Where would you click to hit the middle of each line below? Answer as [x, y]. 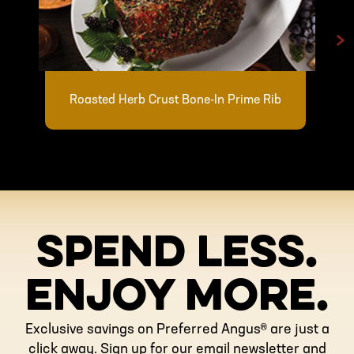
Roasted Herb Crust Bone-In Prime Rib [176, 100]
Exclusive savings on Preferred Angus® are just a [177, 330]
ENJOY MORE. [177, 298]
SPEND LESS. [177, 255]
